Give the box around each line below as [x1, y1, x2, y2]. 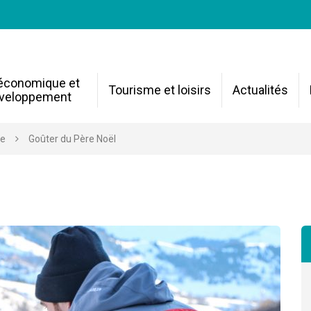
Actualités [233, 83, 288, 97]
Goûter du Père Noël [28, 133, 116, 144]
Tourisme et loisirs [108, 83, 211, 97]
